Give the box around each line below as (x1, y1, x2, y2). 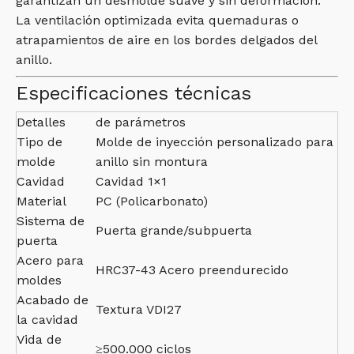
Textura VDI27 (96, 302, 182, 317)
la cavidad (17, 312, 78, 327)
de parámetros (96, 115, 186, 130)
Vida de (17, 332, 62, 347)
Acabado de (17, 292, 88, 307)
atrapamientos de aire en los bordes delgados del (16, 32, 317, 47)
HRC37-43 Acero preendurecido (96, 262, 288, 277)
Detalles (17, 115, 66, 130)
